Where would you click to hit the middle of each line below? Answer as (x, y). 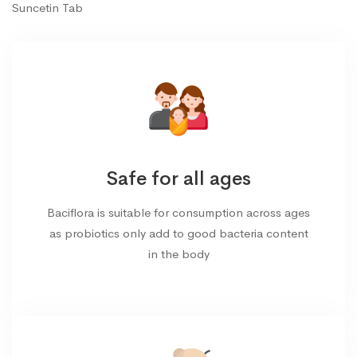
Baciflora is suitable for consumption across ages (178, 213)
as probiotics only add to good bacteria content (178, 233)
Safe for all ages (178, 179)
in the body (178, 254)
